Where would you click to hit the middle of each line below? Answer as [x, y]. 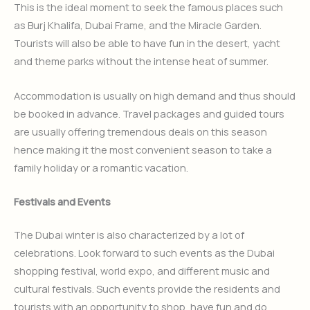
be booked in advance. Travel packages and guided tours [149, 113]
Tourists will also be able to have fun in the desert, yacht [147, 43]
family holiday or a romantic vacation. [101, 167]
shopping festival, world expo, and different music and [142, 270]
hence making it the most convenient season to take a [143, 149]
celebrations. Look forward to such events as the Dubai [144, 252]
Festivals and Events [62, 202]
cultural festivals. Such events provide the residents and [147, 288]
